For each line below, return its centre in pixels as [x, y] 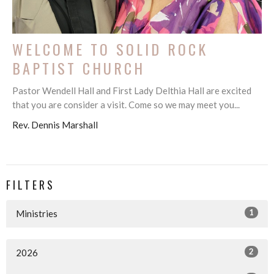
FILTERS [31, 185]
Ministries [37, 213]
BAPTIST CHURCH [79, 68]
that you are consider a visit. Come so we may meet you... [126, 105]
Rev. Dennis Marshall [55, 125]
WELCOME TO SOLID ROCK [110, 49]
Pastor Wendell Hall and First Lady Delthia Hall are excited [132, 91]
